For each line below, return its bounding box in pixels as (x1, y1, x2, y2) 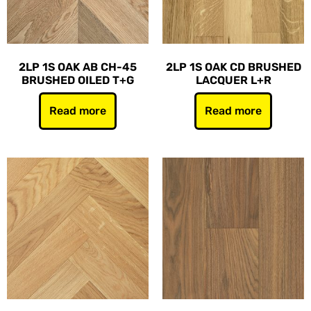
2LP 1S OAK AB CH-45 (19, 60, 137, 74)
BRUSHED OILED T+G (22, 74, 134, 87)
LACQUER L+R (195, 74, 271, 87)
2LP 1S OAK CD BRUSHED (165, 60, 301, 74)
